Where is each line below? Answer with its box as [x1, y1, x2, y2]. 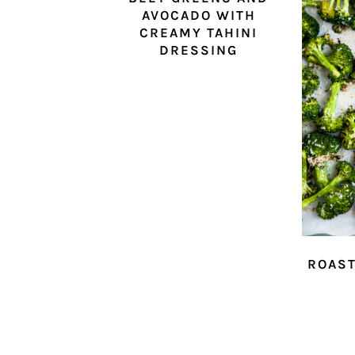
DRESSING [159, 41, 239, 58]
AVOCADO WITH [141, 6, 256, 23]
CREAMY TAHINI [139, 24, 258, 40]
